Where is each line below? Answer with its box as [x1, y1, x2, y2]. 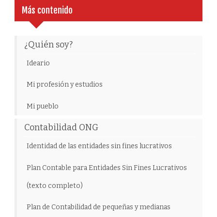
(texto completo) [27, 181, 83, 190]
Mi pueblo [27, 102, 59, 110]
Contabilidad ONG [24, 122, 98, 133]
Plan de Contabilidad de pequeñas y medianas [27, 203, 170, 212]
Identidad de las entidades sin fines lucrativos [27, 142, 172, 151]
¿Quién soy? [24, 39, 73, 50]
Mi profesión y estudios [27, 80, 103, 89]
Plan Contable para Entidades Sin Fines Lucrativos [27, 163, 187, 172]
